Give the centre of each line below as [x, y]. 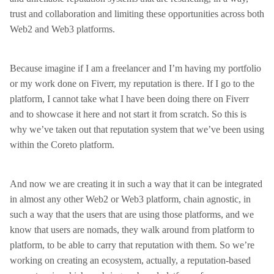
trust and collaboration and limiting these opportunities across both [137, 14]
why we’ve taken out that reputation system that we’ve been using [137, 129]
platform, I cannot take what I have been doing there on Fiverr [129, 99]
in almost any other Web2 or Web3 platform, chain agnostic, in [130, 199]
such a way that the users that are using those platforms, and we [132, 214]
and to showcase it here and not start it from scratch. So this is [128, 114]
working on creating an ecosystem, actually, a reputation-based [130, 260]
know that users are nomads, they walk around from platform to [132, 230]
